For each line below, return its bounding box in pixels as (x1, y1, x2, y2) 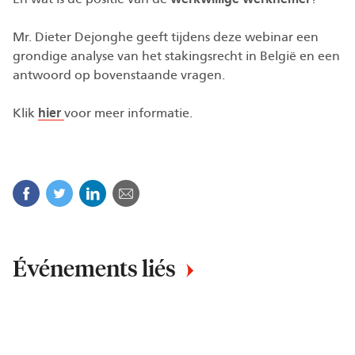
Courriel (133, 185, 186, 200)
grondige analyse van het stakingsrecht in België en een (13, 49, 340, 63)
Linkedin (100, 185, 157, 200)
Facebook (33, 185, 97, 200)
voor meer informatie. (64, 106, 193, 120)
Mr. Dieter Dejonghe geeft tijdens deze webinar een (13, 30, 319, 44)
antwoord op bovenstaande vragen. (13, 68, 225, 82)
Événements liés (13, 252, 176, 282)
